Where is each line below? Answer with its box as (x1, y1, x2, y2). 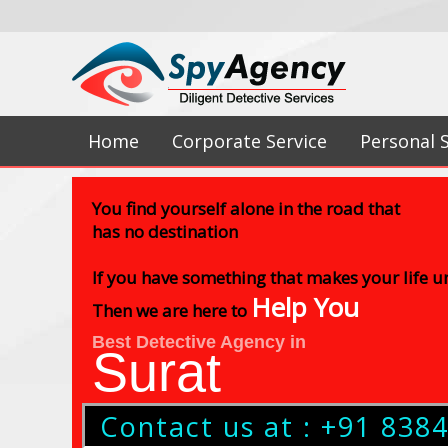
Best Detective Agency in (92, 332, 306, 352)
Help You (251, 289, 359, 325)
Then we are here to (92, 299, 251, 322)
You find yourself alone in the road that (92, 197, 400, 220)
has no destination (92, 220, 238, 243)
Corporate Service (172, 129, 327, 153)
